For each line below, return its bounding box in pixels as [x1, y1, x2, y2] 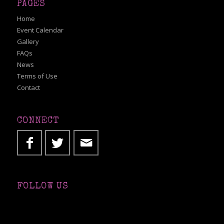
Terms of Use [16, 71, 57, 81]
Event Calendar [16, 25, 63, 35]
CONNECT [16, 116, 59, 125]
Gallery [16, 37, 39, 46]
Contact [16, 83, 40, 92]
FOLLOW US [16, 181, 68, 191]
